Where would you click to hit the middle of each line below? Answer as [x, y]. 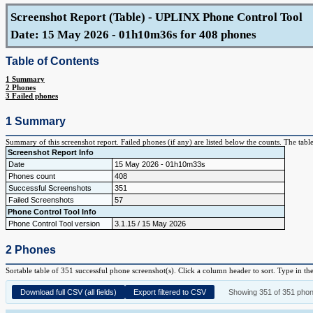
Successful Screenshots [50, 188]
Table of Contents [52, 61]
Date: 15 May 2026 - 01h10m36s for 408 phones [133, 35]
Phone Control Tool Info [52, 212]
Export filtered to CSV [170, 292]
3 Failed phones [32, 96]
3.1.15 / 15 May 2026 [150, 224]
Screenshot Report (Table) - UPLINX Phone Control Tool [156, 17]
